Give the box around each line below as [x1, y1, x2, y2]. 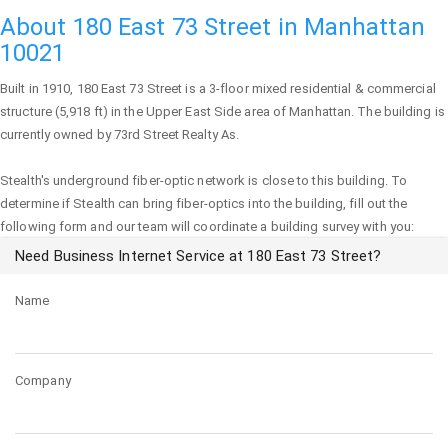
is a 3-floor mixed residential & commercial [182, 81, 436, 96]
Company [15, 373, 71, 388]
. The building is [351, 104, 445, 119]
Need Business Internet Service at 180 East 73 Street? [15, 247, 382, 265]
